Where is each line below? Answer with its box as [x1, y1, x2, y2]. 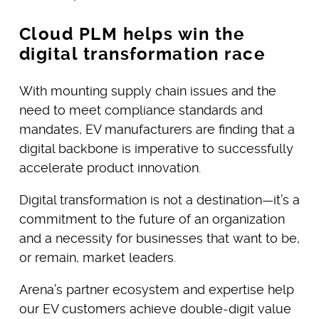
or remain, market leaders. [19, 250, 176, 266]
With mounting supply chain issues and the [19, 83, 276, 99]
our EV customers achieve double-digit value [19, 301, 291, 317]
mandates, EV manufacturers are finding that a [19, 122, 295, 137]
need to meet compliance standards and [19, 103, 263, 118]
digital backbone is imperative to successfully [19, 141, 293, 157]
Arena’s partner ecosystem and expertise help [19, 282, 294, 298]
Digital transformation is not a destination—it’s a [19, 192, 300, 208]
